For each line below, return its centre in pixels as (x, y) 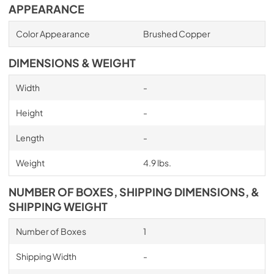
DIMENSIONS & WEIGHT (72, 63)
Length (30, 138)
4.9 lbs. (157, 163)
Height (29, 113)
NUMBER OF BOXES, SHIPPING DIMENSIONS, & (134, 192)
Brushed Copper (176, 34)
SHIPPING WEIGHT (58, 207)
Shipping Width (46, 256)
